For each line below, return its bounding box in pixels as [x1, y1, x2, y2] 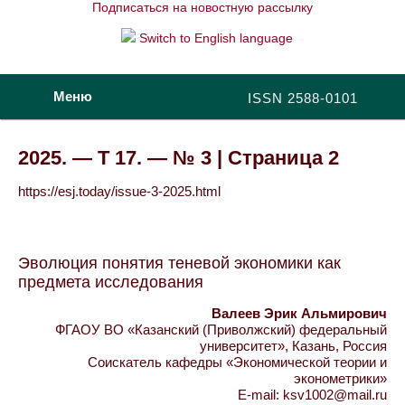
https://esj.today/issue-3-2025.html [18, 184, 221, 199]
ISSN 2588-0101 [248, 90, 358, 106]
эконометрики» [294, 371, 387, 386]
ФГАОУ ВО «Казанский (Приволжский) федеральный [55, 322, 387, 337]
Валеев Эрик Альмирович [212, 306, 387, 321]
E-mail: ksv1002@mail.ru [238, 387, 387, 402]
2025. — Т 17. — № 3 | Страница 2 [18, 146, 339, 169]
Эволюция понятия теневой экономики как [18, 254, 341, 272]
